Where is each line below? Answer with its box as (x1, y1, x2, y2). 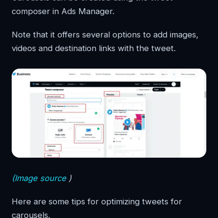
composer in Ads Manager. (12, 6, 114, 16)
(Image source (12, 173, 66, 183)
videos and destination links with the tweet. (12, 43, 176, 53)
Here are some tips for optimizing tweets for (12, 196, 182, 206)
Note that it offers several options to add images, (12, 29, 199, 39)
